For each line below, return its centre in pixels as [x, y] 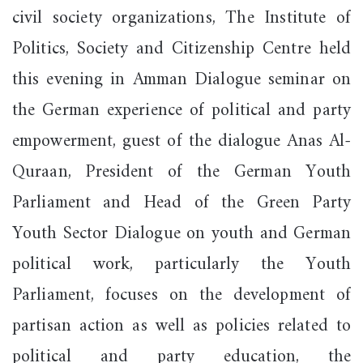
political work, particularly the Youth [181, 264]
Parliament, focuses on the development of [181, 295]
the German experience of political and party [181, 110]
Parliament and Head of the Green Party [181, 203]
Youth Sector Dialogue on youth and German [181, 233]
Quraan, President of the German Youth [181, 172]
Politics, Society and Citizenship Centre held [181, 49]
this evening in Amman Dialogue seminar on [181, 79]
